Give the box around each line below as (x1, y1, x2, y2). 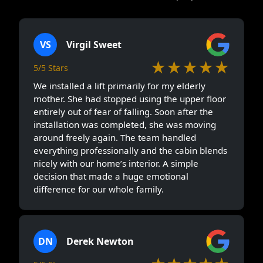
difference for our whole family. (33, 183, 164, 195)
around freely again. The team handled (33, 131, 196, 143)
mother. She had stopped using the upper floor (33, 92, 226, 104)
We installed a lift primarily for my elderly (33, 79, 205, 92)
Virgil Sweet (66, 38, 122, 51)
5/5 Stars (33, 62, 68, 73)
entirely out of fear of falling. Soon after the (33, 105, 213, 117)
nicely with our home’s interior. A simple (33, 157, 198, 169)
